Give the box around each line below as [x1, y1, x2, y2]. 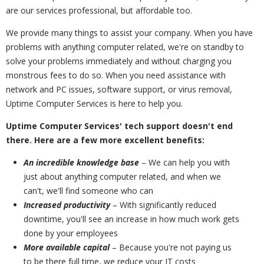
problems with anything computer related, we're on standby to [6, 41, 244, 52]
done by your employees [24, 227, 118, 239]
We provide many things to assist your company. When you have [6, 27, 253, 38]
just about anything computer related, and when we [24, 171, 221, 182]
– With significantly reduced [110, 199, 216, 210]
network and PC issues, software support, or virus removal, [6, 84, 232, 95]
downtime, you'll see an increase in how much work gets [24, 213, 239, 225]
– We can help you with [139, 157, 230, 168]
